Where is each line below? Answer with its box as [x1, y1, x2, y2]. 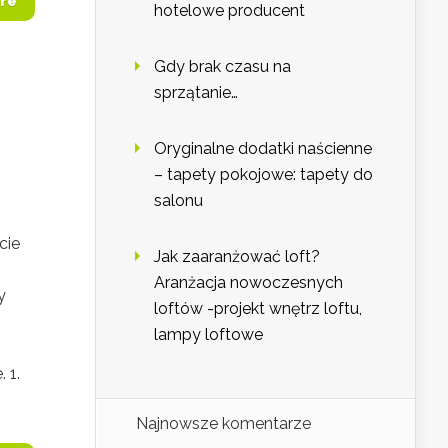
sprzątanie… [154, 83, 238, 103]
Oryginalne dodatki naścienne [154, 139, 372, 159]
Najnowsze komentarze [136, 414, 311, 434]
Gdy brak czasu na [154, 57, 291, 77]
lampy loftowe [154, 325, 263, 345]
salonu [154, 191, 203, 211]
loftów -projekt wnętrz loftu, [154, 299, 362, 319]
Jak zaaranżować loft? [154, 247, 320, 267]
